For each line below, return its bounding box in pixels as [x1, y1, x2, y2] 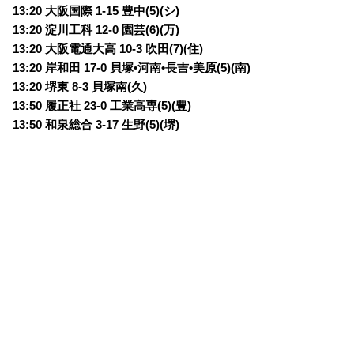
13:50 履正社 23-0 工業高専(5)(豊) [13, 99, 192, 112]
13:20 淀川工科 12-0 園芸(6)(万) [13, 23, 180, 36]
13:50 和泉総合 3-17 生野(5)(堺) [13, 118, 180, 131]
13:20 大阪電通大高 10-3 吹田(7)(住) [13, 42, 204, 55]
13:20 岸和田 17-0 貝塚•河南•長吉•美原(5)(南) [13, 61, 251, 74]
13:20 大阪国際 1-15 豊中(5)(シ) [13, 4, 180, 17]
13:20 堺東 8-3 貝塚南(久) [13, 80, 148, 93]
